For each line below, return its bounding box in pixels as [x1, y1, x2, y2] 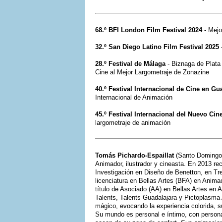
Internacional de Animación [95, 93, 172, 101]
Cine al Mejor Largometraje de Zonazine [95, 68, 209, 76]
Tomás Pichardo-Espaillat [95, 151, 174, 159]
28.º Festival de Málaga [95, 59, 166, 67]
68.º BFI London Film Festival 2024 [95, 26, 202, 34]
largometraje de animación [95, 118, 170, 126]
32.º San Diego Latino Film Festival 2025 [95, 43, 219, 51]
